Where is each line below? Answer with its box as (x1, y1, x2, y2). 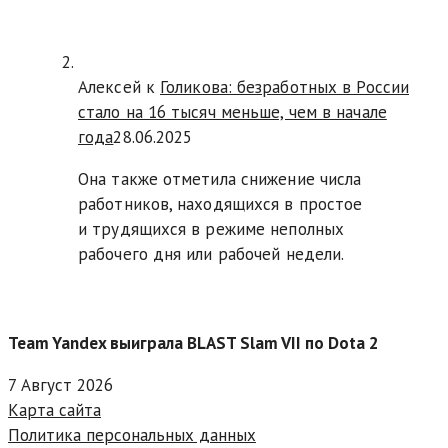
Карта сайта (8, 399, 101, 421)
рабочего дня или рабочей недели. (78, 243, 345, 265)
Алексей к (78, 76, 160, 98)
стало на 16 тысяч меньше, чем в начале (78, 101, 387, 123)
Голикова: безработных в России (160, 76, 409, 98)
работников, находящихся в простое (78, 193, 363, 215)
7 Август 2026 (8, 374, 113, 396)
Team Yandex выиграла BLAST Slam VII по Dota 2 (8, 332, 379, 354)
